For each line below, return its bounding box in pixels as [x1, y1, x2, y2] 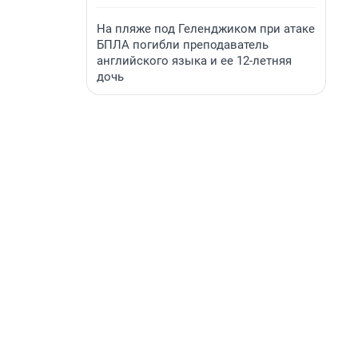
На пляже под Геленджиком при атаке [97, 22, 315, 36]
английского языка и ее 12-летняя [97, 54, 292, 68]
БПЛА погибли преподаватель [97, 38, 268, 52]
